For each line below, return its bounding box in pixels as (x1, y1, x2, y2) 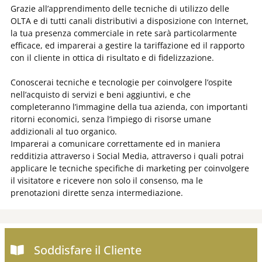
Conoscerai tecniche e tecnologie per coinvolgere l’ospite (11, 76, 232, 88)
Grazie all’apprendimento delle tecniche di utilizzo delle (11, 2, 229, 14)
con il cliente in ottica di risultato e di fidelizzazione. (11, 51, 214, 63)
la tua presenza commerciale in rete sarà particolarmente (11, 27, 237, 39)
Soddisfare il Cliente (34, 242, 142, 258)
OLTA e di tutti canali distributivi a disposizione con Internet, (11, 15, 249, 26)
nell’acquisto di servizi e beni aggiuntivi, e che (11, 88, 191, 100)
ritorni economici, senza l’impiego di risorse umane (11, 113, 211, 125)
